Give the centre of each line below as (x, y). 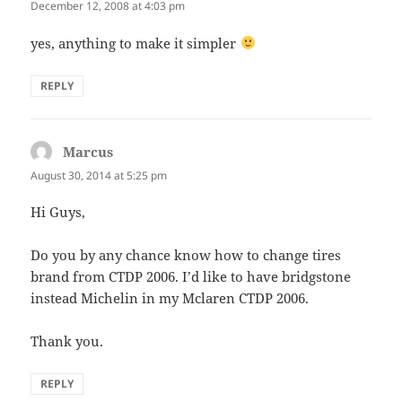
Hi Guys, (58, 211)
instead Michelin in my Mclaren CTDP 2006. (170, 297)
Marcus (88, 151)
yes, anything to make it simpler (135, 43)
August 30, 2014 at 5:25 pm (99, 175)
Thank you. (67, 341)
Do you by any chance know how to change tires (186, 254)
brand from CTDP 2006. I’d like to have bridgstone (191, 276)
